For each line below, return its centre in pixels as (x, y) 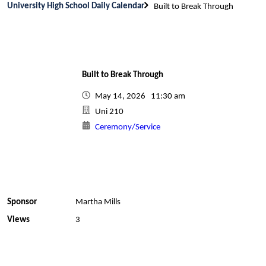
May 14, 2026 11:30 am (142, 96)
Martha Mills (98, 202)
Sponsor (22, 202)
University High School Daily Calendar (76, 6)
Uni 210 (109, 112)
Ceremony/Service (128, 127)
